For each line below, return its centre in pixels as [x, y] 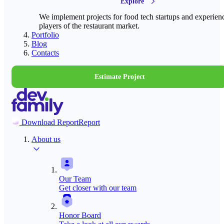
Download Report [50, 122]
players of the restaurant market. [89, 26]
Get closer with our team [98, 188]
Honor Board [80, 215]
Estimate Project [119, 76]
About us [46, 139]
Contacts [45, 53]
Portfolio [45, 35]
